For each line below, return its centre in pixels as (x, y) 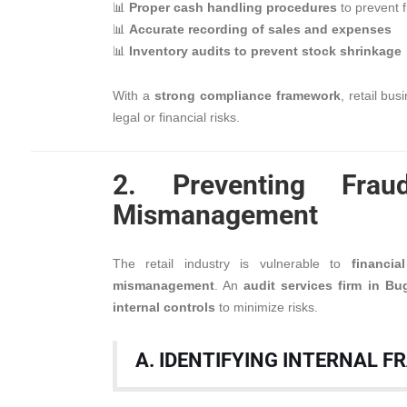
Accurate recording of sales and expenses (260, 29)
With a (134, 95)
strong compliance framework (247, 95)
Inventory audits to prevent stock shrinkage (265, 51)
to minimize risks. (267, 307)
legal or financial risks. (176, 117)
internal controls (164, 307)
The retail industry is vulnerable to (232, 263)
